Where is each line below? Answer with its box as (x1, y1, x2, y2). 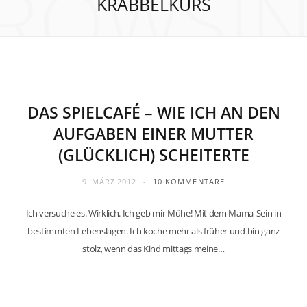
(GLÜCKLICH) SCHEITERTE (58, 144, 249, 166)
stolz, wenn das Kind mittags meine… (82, 243, 225, 255)
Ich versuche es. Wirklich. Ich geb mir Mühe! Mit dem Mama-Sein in (25, 207, 282, 219)
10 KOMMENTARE (152, 176, 225, 186)
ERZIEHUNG (22, 69, 66, 79)
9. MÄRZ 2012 (82, 176, 136, 186)
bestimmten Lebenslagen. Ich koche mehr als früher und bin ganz (27, 225, 280, 237)
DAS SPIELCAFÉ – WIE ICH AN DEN (27, 101, 280, 123)
